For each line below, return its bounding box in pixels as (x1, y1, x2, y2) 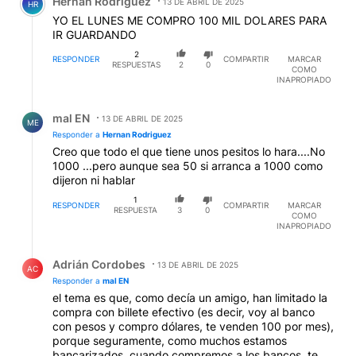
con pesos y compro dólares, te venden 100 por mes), (52, 319, 334, 333)
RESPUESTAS (112, 59, 161, 69)
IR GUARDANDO (52, 27, 137, 41)
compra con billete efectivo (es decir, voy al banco (52, 304, 315, 319)
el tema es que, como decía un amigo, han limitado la (52, 290, 327, 304)
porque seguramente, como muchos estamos (52, 333, 287, 347)
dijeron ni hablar (52, 173, 135, 188)
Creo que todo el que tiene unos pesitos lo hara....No (52, 145, 325, 159)
